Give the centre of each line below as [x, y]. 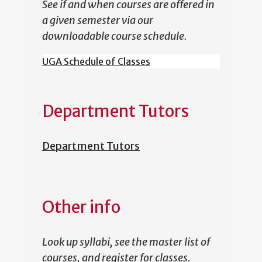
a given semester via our [98, 20]
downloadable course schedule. [115, 36]
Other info [81, 207]
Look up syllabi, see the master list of [126, 242]
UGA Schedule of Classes [96, 62]
